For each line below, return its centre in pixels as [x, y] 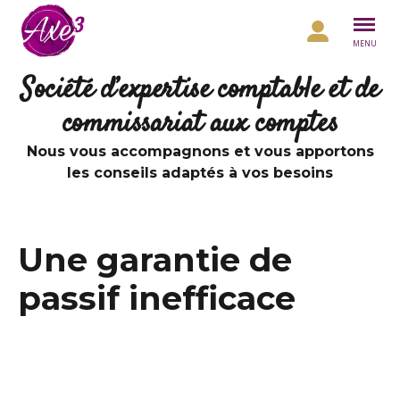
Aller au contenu [62, 19]
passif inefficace [157, 298]
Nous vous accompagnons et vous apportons [200, 151]
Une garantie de [155, 260]
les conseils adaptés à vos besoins [200, 173]
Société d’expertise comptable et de [200, 90]
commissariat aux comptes [200, 124]
